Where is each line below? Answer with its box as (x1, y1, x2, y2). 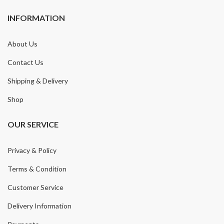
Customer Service (7, 183, 63, 192)
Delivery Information (7, 201, 71, 210)
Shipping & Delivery (7, 76, 68, 85)
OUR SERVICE (7, 119, 58, 129)
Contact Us (7, 58, 43, 67)
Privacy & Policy (7, 146, 56, 155)
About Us (7, 39, 37, 48)
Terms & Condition (7, 164, 66, 173)
